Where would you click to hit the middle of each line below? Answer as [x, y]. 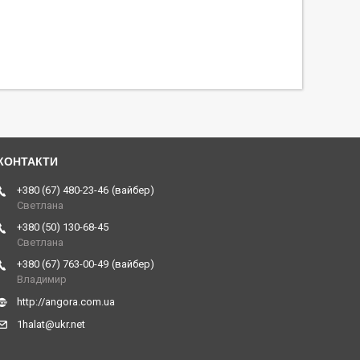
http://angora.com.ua [66, 302]
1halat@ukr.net [51, 325]
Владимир [42, 280]
